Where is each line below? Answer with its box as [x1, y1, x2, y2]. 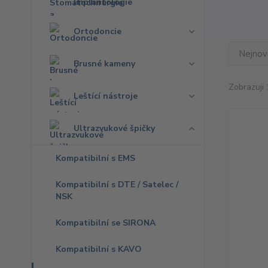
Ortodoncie [74, 26, 121, 37]
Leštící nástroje [74, 90, 138, 102]
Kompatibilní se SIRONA [56, 217, 156, 229]
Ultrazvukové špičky [74, 123, 155, 134]
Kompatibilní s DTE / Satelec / [56, 179, 178, 190]
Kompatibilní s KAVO [56, 243, 142, 255]
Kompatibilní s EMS [56, 153, 135, 164]
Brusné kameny [74, 58, 135, 69]
